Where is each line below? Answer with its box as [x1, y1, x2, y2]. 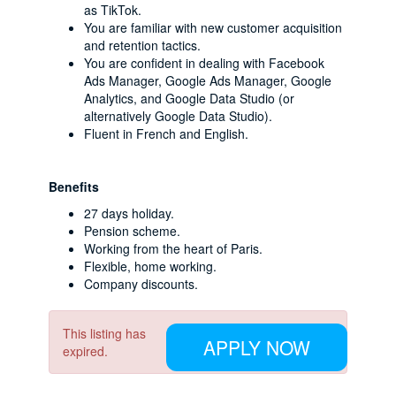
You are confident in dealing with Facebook [84, 54, 324, 72]
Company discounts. [84, 275, 198, 293]
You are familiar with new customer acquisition [84, 19, 342, 36]
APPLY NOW [203, 334, 310, 361]
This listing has [63, 324, 146, 342]
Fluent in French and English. [84, 125, 248, 142]
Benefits [49, 178, 99, 195]
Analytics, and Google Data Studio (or [84, 89, 294, 107]
